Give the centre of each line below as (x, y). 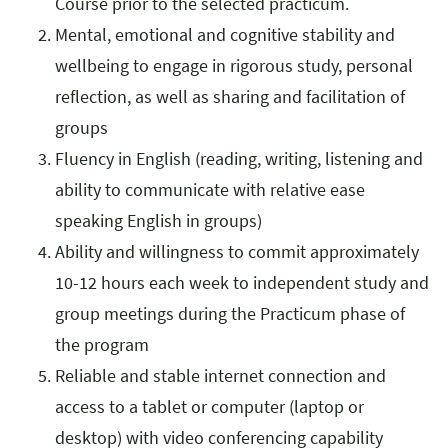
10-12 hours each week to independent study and (242, 283)
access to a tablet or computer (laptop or (209, 407)
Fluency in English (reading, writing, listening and (239, 159)
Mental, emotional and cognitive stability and (225, 35)
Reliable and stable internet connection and (220, 376)
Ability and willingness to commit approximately (237, 252)
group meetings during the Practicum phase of (230, 314)
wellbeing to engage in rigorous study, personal (234, 66)
